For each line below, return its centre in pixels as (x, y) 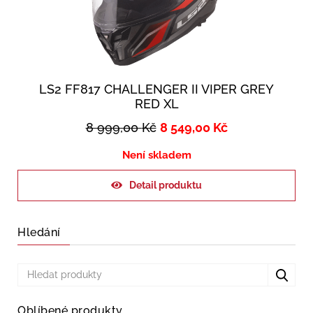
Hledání (39, 233)
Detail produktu (166, 185)
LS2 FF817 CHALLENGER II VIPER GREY (156, 89)
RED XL (156, 104)
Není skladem (156, 155)
